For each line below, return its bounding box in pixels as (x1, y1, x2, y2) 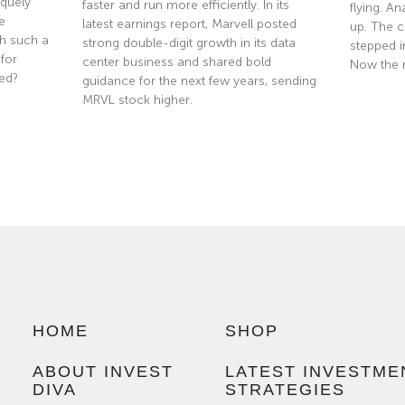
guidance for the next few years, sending (81, 74, 316, 89)
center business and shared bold (81, 55, 271, 70)
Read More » (81, 136, 151, 149)
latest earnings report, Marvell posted (81, 17, 297, 32)
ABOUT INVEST (32, 363, 174, 381)
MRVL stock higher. (81, 93, 193, 108)
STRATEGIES (224, 381, 345, 400)
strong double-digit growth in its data (81, 36, 296, 51)
